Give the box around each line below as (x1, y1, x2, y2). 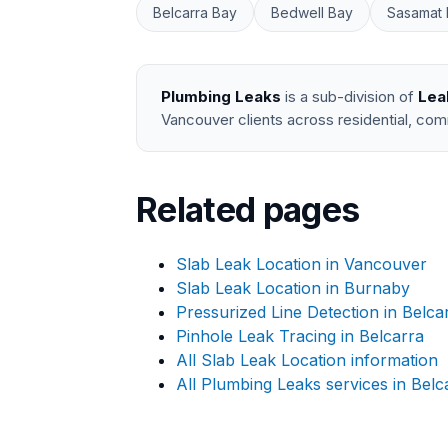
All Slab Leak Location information (176, 350, 438, 370)
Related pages (136, 189, 360, 230)
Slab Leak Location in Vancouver (176, 254, 427, 274)
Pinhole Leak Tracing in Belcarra (176, 326, 424, 346)
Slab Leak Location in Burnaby (176, 278, 410, 298)
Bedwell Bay (271, 4, 353, 21)
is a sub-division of (281, 87, 418, 106)
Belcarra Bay (153, 4, 237, 21)
